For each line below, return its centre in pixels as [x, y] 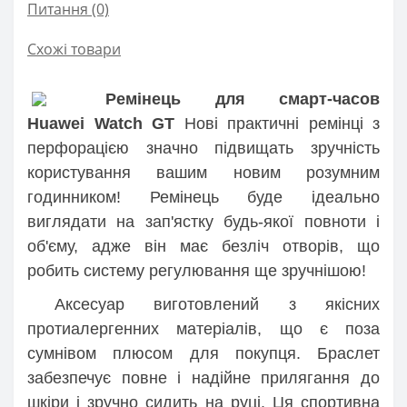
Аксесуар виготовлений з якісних [217, 304]
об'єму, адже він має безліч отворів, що [203, 246]
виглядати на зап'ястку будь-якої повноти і [203, 221]
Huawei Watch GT [101, 123]
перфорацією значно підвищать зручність [203, 148]
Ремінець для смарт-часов [243, 99]
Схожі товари [74, 49]
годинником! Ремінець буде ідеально [203, 197]
